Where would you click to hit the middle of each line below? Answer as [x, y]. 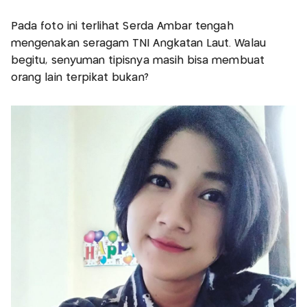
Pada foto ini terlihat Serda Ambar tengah [122, 26]
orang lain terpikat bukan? [80, 77]
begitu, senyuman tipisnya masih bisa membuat [138, 60]
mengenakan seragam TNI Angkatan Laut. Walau [138, 43]
